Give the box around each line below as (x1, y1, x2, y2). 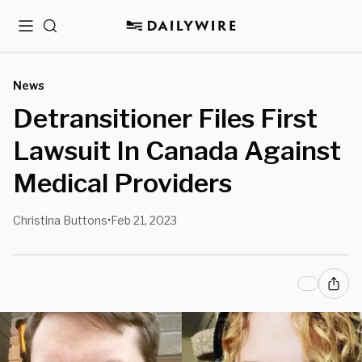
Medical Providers (13, 167, 232, 199)
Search (42, 25, 83, 39)
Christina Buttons (13, 213, 107, 227)
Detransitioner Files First (13, 103, 318, 134)
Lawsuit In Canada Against (13, 135, 341, 166)
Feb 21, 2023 (111, 213, 177, 227)
